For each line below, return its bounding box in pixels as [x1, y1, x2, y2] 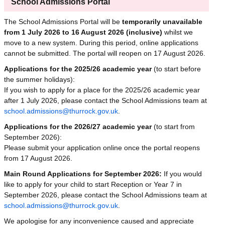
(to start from [154, 122, 195, 131]
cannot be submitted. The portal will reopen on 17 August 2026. [4, 49, 205, 57]
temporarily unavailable [122, 17, 202, 26]
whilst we [164, 28, 193, 36]
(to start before [152, 64, 201, 73]
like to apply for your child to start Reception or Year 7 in [4, 180, 182, 188]
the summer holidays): [4, 75, 75, 83]
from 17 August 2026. [4, 154, 72, 162]
